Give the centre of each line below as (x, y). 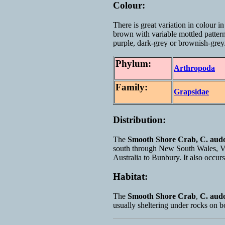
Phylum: (133, 64)
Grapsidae (191, 92)
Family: (132, 87)
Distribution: (139, 120)
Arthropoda (194, 68)
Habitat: (130, 177)
